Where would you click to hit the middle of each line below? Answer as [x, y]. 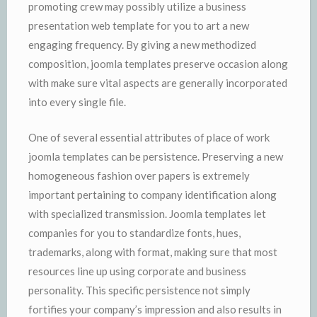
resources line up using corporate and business [137, 271]
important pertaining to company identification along [152, 194]
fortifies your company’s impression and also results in [155, 309]
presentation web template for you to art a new [139, 25]
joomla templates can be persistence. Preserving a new [156, 156]
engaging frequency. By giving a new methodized [142, 45]
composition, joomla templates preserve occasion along [158, 64]
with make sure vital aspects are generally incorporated [158, 83]
